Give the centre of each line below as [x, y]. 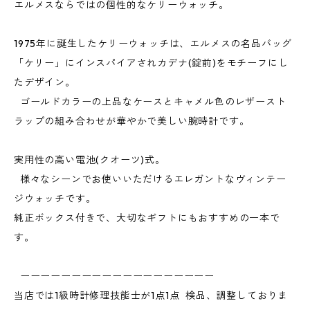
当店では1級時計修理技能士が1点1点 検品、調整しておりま [151, 295]
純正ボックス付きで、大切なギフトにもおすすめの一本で [147, 218]
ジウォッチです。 [55, 199]
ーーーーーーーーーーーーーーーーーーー [117, 276]
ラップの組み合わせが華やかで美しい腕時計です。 [132, 121]
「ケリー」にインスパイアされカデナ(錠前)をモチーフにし [151, 63]
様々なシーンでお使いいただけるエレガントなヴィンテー [150, 179]
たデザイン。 [45, 82]
